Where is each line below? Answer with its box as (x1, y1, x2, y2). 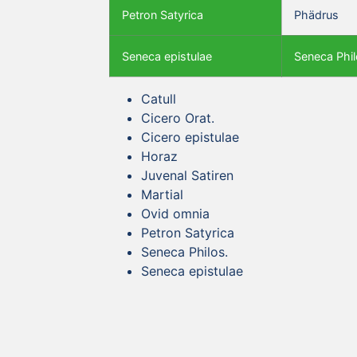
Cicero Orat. (141, 109, 214, 126)
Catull (141, 90, 176, 107)
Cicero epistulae (141, 128, 239, 145)
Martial (141, 186, 183, 202)
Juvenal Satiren (141, 167, 233, 183)
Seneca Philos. (141, 243, 228, 260)
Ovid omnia (141, 205, 210, 222)
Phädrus (294, 7, 339, 22)
